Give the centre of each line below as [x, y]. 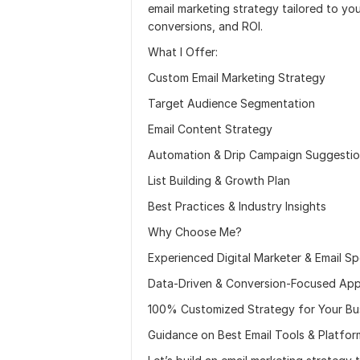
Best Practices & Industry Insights [237, 206]
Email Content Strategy [210, 129]
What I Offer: [183, 52]
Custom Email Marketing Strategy [237, 78]
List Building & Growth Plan [219, 180]
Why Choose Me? [195, 232]
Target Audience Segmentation [231, 103]
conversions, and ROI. [205, 26]
